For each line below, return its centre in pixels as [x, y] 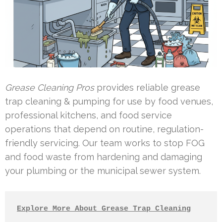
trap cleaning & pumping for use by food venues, [109, 101]
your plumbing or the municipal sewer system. [103, 170]
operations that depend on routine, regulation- [104, 129]
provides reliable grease [147, 87]
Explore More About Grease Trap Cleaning [104, 209]
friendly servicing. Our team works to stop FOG [105, 143]
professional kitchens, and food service [88, 115]
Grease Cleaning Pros [50, 87]
